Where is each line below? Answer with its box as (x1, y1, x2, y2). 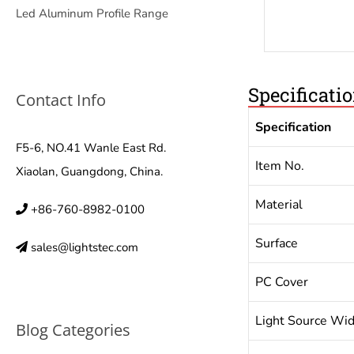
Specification (254, 119, 331, 136)
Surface (254, 235, 298, 252)
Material (254, 196, 303, 213)
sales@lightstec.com (31, 239, 138, 255)
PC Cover (254, 273, 308, 291)
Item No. (254, 157, 304, 175)
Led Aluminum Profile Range (16, 6, 168, 21)
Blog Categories (16, 319, 130, 341)
